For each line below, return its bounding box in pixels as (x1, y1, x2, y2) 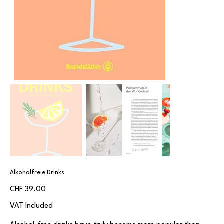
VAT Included (10, 202, 53, 210)
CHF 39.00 (10, 186, 46, 194)
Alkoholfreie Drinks (10, 170, 64, 176)
